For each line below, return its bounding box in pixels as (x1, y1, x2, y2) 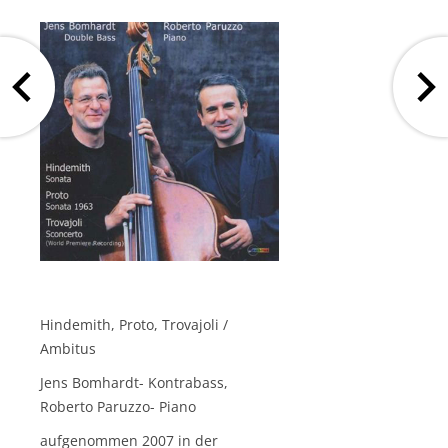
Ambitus (40, 338, 96, 358)
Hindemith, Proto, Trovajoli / (40, 314, 228, 334)
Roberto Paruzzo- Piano (40, 396, 196, 416)
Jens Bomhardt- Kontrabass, (40, 372, 228, 392)
